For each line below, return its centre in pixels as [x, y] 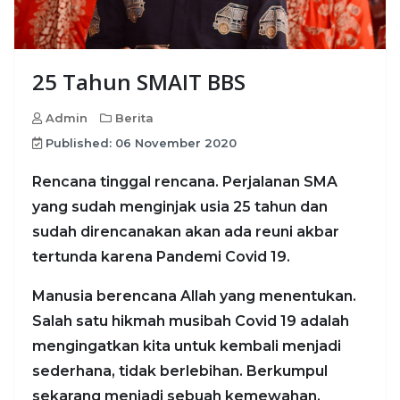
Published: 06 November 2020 [141, 143]
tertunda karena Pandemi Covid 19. [161, 257]
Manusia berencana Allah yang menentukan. [194, 296]
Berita [134, 118]
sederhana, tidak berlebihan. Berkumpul [180, 371]
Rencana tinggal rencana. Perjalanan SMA [185, 182]
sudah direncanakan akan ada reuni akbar [186, 232]
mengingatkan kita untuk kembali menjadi [187, 346]
